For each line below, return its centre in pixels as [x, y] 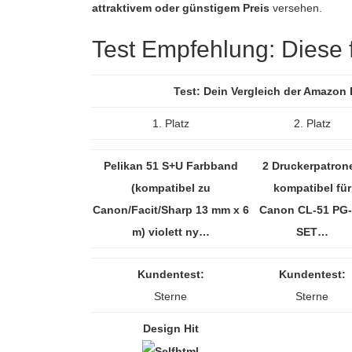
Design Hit [170, 328]
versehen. [296, 8]
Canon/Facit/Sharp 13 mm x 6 [170, 210]
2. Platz [312, 123]
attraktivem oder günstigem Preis [181, 8]
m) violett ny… [170, 232]
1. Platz [170, 123]
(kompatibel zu [170, 188]
